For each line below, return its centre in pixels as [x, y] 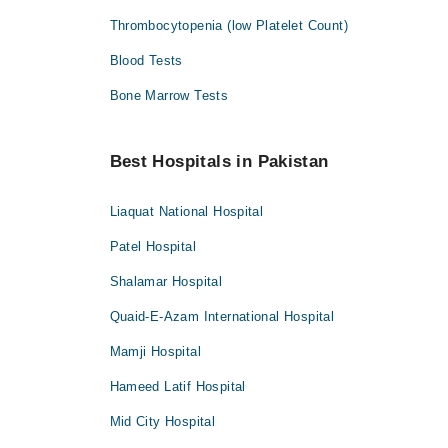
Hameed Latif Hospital [177, 387]
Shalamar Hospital [166, 282]
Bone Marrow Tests [169, 96]
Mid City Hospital [162, 422]
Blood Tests [146, 61]
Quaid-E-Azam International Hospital [222, 317]
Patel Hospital [152, 247]
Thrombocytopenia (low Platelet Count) [228, 26]
